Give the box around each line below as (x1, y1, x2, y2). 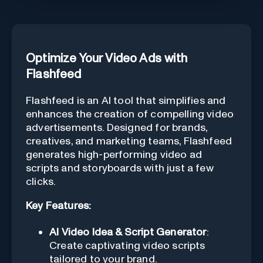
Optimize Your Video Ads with (26, 52, 187, 65)
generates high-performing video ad (26, 149, 202, 160)
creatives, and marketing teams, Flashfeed (26, 136, 232, 147)
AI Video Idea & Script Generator (49, 227, 207, 238)
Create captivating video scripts (49, 240, 205, 251)
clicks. (26, 176, 56, 187)
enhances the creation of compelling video (26, 109, 234, 120)
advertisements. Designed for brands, (26, 122, 208, 133)
